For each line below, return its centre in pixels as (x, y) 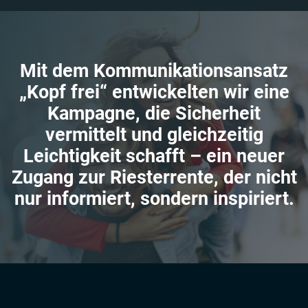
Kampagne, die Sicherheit (154, 114)
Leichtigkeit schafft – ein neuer (154, 156)
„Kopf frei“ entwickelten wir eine (154, 92)
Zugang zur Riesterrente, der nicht (154, 178)
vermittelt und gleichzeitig (154, 135)
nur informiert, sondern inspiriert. (154, 199)
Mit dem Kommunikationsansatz (154, 71)
